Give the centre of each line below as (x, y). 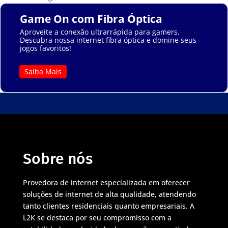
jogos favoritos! (45, 48)
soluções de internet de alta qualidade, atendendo (109, 194)
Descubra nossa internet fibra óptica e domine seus (108, 40)
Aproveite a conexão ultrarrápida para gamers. (99, 32)
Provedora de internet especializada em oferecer (106, 182)
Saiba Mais (43, 71)
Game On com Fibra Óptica (91, 19)
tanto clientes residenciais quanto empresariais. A (108, 206)
